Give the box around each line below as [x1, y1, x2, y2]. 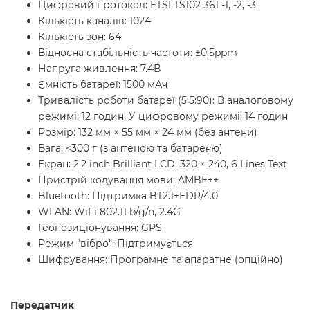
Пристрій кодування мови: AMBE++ [38, 174, 219, 186]
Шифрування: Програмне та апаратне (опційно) [38, 253, 283, 266]
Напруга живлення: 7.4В [38, 62, 161, 75]
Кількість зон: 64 [38, 30, 121, 43]
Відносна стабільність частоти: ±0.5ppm [38, 46, 237, 59]
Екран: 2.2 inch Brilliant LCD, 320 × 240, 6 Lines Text [38, 158, 287, 170]
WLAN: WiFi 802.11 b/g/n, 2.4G [38, 206, 181, 218]
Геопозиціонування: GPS [38, 221, 162, 234]
